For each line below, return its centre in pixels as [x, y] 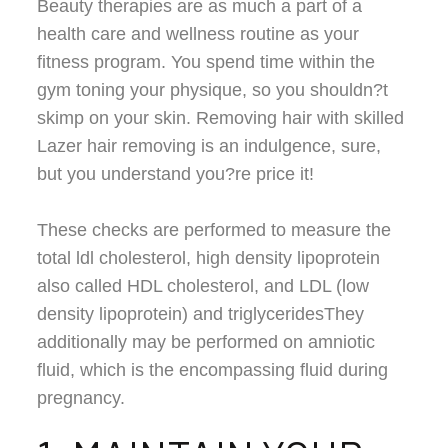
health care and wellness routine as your [198, 34]
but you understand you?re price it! [176, 174]
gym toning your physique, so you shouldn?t [213, 90]
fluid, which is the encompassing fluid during [213, 370]
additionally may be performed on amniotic [206, 342]
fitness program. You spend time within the [206, 62]
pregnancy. [81, 398]
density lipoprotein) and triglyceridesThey [201, 314]
